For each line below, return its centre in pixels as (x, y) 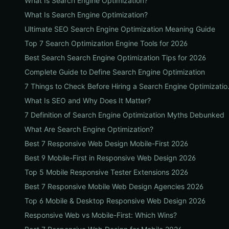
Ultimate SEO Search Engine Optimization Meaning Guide (120, 29)
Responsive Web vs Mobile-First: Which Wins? (101, 215)
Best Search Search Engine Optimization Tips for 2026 (115, 58)
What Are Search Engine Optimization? (89, 129)
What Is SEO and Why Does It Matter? (88, 100)
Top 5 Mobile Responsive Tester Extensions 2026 (106, 172)
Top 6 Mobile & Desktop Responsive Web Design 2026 (115, 201)
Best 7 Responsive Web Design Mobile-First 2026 (106, 143)
